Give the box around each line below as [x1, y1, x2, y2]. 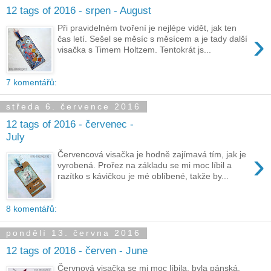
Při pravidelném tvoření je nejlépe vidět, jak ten [57, 23, 237, 33]
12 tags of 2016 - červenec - [6, 118, 134, 131]
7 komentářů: [6, 77, 57, 87]
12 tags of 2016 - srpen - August [6, 4, 151, 17]
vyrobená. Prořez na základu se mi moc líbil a [57, 160, 232, 171]
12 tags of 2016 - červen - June [6, 244, 148, 257]
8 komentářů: [6, 203, 57, 214]
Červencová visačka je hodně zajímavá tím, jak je [57, 149, 247, 160]
